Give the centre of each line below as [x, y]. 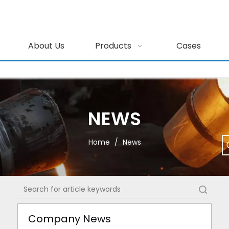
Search [178, 189]
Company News [70, 219]
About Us [46, 46]
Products [113, 46]
